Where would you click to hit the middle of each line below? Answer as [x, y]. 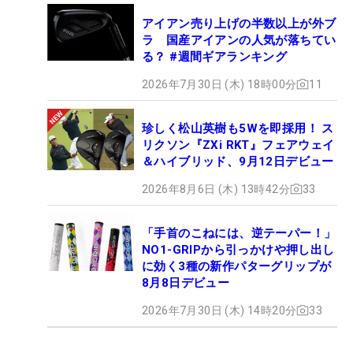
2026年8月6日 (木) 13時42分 [216, 189]
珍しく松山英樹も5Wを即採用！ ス [238, 128]
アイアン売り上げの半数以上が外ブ [239, 23]
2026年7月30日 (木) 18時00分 [219, 84]
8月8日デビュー [186, 282]
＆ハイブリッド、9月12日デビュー [238, 161]
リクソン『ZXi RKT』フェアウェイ [238, 145]
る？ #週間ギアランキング [215, 56]
